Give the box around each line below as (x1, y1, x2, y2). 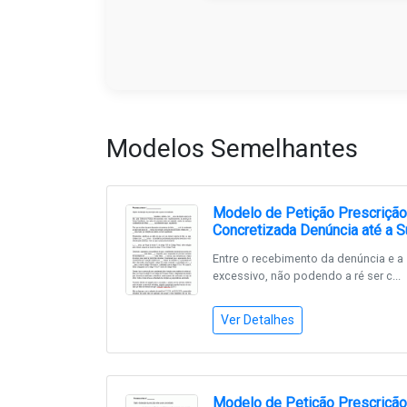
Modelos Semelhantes (106, 134, 358, 164)
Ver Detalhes (221, 313, 294, 327)
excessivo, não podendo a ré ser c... (213, 269, 401, 283)
